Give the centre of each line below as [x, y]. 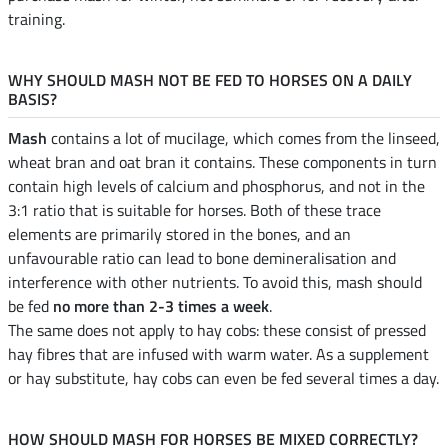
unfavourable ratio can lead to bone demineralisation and [202, 258]
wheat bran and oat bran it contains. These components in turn [222, 162]
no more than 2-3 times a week [161, 306]
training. [36, 19]
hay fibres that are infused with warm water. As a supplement [218, 354]
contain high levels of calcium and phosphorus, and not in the [216, 186]
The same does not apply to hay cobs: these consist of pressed [217, 330]
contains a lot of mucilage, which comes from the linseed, [243, 138]
